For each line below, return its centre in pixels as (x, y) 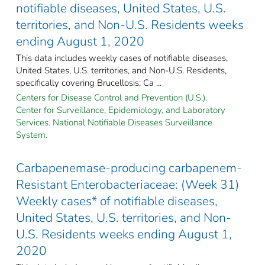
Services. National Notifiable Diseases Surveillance (114, 122)
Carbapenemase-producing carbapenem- (129, 168)
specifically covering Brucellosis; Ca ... (89, 83)
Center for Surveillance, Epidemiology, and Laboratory (121, 110)
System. (32, 135)
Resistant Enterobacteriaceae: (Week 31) (127, 184)
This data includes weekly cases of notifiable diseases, (122, 58)
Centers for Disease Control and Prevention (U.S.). (112, 97)
